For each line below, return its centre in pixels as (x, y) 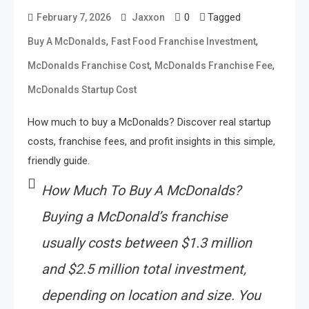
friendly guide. (59, 160)
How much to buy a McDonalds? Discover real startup (149, 122)
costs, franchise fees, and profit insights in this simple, (151, 141)
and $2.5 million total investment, (144, 269)
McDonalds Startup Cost (82, 89)
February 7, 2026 (74, 17)
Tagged (224, 17)
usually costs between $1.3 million (147, 242)
